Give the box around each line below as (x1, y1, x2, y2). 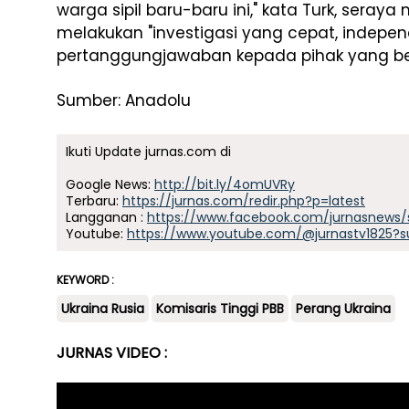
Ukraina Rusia (61, 299, 144, 318)
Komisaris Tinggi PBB (156, 299, 284, 318)
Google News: (66, 175, 154, 194)
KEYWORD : (57, 272, 114, 288)
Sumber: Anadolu (57, 89, 191, 111)
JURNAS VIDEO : (57, 342, 167, 363)
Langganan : (66, 208, 147, 226)
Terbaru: (66, 192, 122, 210)
